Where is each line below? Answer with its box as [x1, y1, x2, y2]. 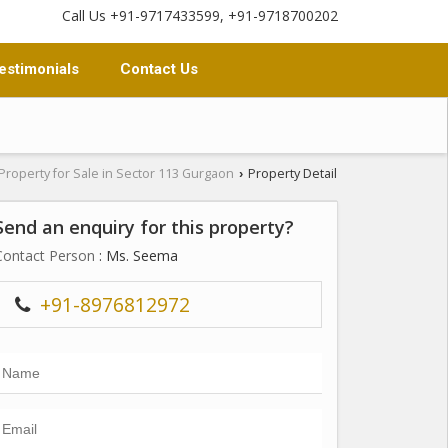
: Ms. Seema [95, 246, 178, 265]
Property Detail [245, 165, 337, 182]
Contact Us [120, 60, 198, 78]
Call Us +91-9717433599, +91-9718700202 [62, 6, 338, 25]
